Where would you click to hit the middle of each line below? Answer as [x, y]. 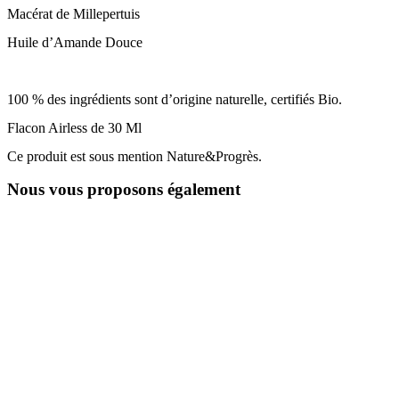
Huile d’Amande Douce [75, 42]
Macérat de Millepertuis [73, 13]
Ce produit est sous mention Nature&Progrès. [134, 156]
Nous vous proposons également [124, 190]
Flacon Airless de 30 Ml [74, 127]
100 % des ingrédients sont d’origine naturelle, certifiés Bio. [175, 99]
